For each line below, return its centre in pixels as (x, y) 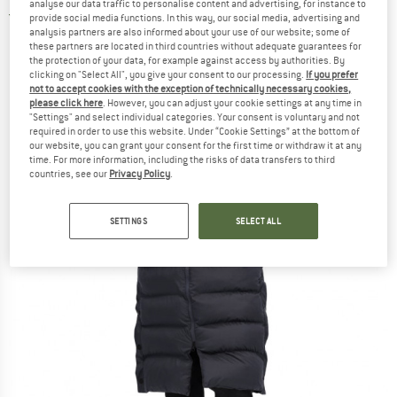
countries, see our (70, 174)
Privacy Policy (140, 174)
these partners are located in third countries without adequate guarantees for (196, 47)
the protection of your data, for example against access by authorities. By (187, 61)
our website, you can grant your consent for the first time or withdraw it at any (196, 146)
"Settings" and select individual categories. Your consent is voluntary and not (195, 117)
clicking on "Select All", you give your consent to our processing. (168, 75)
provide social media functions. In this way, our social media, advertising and (195, 18)
